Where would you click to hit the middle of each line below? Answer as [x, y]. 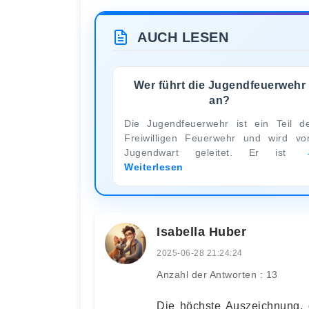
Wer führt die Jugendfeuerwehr [220, 85]
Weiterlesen [154, 167]
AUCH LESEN [183, 37]
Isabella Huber [201, 231]
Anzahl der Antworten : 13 [217, 274]
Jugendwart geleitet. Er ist [213, 152]
